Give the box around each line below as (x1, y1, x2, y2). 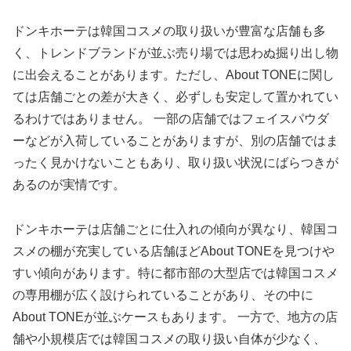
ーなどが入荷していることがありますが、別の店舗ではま (13, 133, 338, 147)
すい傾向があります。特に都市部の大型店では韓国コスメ (13, 266, 338, 280)
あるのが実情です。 (13, 177, 125, 191)
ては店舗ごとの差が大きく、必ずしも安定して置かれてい (13, 89, 338, 103)
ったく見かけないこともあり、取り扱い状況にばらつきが (13, 155, 338, 169)
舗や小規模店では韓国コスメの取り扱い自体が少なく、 (13, 331, 326, 346)
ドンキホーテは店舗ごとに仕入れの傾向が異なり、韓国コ (13, 222, 338, 236)
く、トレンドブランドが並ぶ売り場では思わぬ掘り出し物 (13, 45, 338, 60)
